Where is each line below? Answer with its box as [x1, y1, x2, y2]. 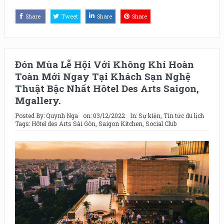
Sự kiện [138, 111, 160, 119]
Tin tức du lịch [163, 111, 204, 119]
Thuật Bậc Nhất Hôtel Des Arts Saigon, [14, 81, 199, 94]
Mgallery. [14, 93, 61, 106]
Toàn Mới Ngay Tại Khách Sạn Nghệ [14, 69, 190, 82]
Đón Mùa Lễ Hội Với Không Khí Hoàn [14, 57, 194, 70]
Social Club [145, 119, 176, 127]
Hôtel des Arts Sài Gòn [31, 119, 95, 127]
